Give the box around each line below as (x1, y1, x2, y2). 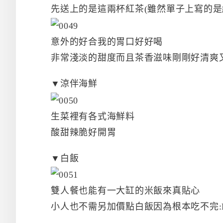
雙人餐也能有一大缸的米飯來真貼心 (51, 186, 200, 196)
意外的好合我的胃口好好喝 (51, 36, 163, 47)
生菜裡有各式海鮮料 (51, 111, 135, 121)
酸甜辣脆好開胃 (51, 127, 116, 137)
